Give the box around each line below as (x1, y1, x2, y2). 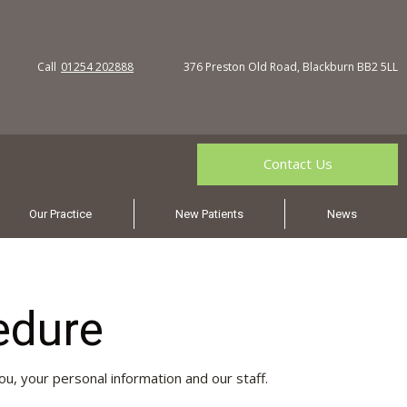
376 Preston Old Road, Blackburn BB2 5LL (184, 59, 398, 74)
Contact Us (263, 154, 333, 173)
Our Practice (29, 207, 93, 221)
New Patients (175, 207, 244, 221)
